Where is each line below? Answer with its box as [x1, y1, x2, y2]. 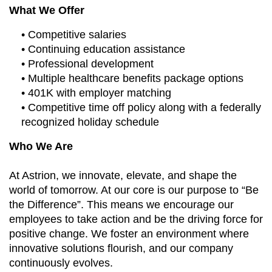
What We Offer [9, 4, 84, 16]
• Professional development [21, 57, 154, 70]
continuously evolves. [9, 256, 113, 269]
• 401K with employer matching [21, 86, 171, 99]
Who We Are [9, 140, 73, 152]
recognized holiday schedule [21, 115, 159, 128]
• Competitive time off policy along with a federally [21, 101, 261, 114]
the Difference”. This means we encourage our [9, 198, 234, 211]
